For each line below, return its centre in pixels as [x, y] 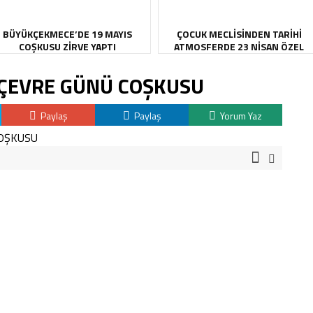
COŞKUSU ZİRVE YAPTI [67, 46]
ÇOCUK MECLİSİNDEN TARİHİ [239, 34]
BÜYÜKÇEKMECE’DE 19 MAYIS [67, 34]
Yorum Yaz [240, 116]
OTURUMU [239, 59]
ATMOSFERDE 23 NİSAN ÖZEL [239, 46]
